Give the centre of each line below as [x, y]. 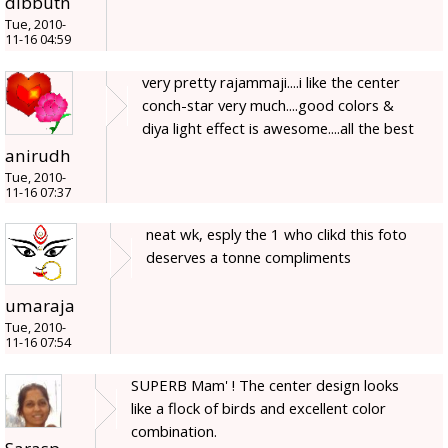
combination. [174, 431]
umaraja [40, 306]
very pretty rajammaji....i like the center [271, 82]
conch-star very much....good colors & [268, 105]
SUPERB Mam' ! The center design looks [265, 385]
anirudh [38, 155]
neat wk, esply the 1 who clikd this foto [276, 234]
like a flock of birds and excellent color [258, 408]
